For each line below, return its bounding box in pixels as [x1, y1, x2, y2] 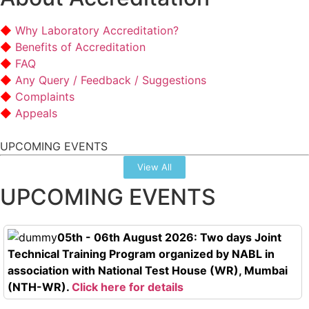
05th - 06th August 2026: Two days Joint [57, 230, 281, 244]
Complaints [15, 89, 74, 103]
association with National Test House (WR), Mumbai [8, 263, 288, 277]
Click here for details [72, 279, 183, 294]
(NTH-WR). [8, 279, 72, 294]
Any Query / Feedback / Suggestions [15, 72, 206, 87]
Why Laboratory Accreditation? [15, 23, 179, 37]
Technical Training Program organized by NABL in [8, 246, 275, 261]
